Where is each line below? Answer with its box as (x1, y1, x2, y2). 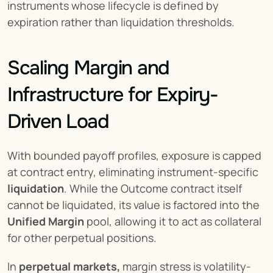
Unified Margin (7, 213, 84, 229)
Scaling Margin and (7, 55, 169, 80)
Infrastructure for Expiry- (7, 82, 218, 107)
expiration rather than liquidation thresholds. (7, 14, 235, 29)
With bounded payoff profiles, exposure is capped (7, 147, 261, 163)
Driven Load (7, 108, 109, 134)
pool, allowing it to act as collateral (84, 213, 261, 229)
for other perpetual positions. (7, 230, 157, 245)
